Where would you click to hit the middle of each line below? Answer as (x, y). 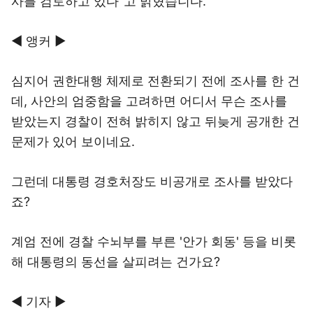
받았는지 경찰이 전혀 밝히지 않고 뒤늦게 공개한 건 (155, 121)
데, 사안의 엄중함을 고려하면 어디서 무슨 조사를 (149, 101)
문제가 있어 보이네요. (73, 141)
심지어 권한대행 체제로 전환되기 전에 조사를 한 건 (155, 81)
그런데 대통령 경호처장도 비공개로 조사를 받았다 (152, 181)
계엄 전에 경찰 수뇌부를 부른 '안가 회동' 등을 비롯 (154, 241)
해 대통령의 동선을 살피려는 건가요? (116, 262)
